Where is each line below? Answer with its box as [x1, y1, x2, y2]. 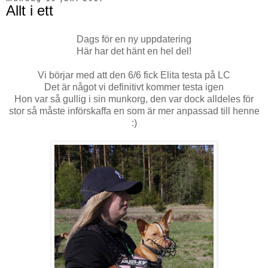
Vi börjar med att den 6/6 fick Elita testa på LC [38, 69, 230, 80]
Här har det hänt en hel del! [77, 45, 191, 56]
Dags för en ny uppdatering [77, 33, 191, 44]
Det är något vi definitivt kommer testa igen [44, 81, 224, 92]
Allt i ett [6, 2, 53, 19]
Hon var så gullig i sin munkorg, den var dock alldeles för [14, 93, 254, 104]
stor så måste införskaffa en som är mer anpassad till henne [8, 105, 260, 116]
